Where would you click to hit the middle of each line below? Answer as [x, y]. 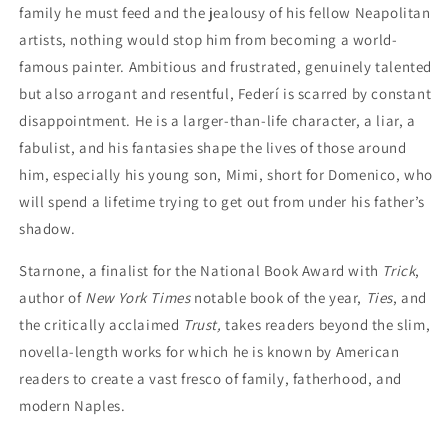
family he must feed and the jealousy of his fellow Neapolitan [225, 13]
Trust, [202, 325]
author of [50, 298]
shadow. [47, 229]
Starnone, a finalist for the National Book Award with [199, 271]
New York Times [138, 298]
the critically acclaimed [99, 325]
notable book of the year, [278, 298]
